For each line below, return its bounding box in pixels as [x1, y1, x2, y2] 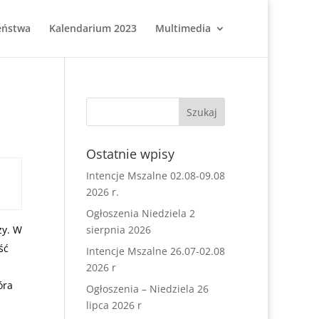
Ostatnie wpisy [85, 145, 174, 162]
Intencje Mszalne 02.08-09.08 [85, 169, 225, 182]
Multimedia [155, 21, 211, 35]
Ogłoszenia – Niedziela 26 [85, 282, 209, 296]
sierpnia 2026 [85, 223, 151, 236]
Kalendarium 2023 [49, 21, 137, 35]
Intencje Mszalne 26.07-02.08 [85, 244, 225, 258]
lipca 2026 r [85, 298, 142, 312]
